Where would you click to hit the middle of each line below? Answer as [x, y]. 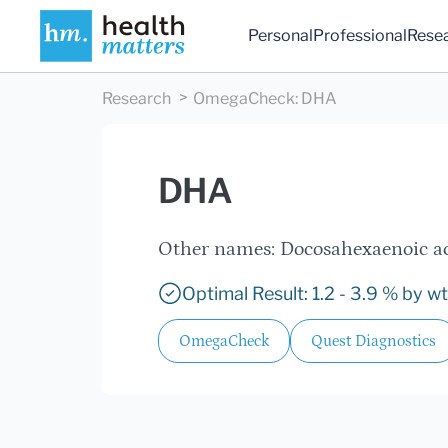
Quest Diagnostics [373, 341]
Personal [281, 36]
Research [136, 99]
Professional [360, 36]
